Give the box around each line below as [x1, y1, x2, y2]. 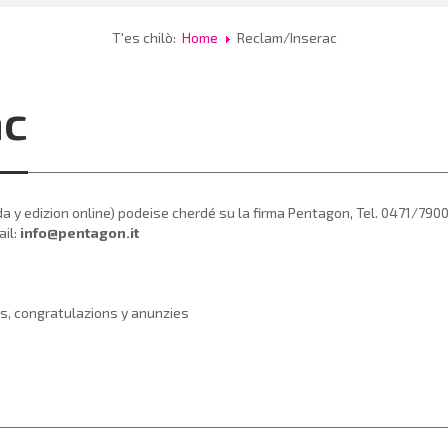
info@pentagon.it [20, 224, 139, 241]
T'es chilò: [111, 29, 182, 46]
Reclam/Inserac [236, 29, 337, 46]
